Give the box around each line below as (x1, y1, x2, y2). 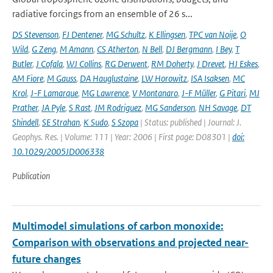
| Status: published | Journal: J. (138, 116, 241, 128)
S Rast (69, 102, 91, 113)
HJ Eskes (229, 58, 258, 69)
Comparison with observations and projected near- (12, 236, 249, 249)
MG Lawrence (82, 87, 129, 99)
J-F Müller (182, 87, 216, 99)
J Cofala (36, 58, 63, 69)
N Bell (142, 43, 162, 55)
